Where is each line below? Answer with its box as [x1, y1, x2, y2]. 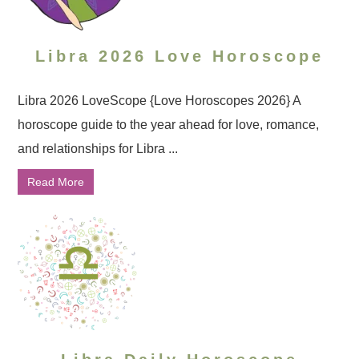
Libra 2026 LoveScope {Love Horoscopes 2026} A [18, 94, 301, 107]
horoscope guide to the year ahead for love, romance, [18, 118, 320, 131]
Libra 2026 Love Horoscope [35, 47, 324, 65]
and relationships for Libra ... [18, 142, 179, 155]
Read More [27, 175, 85, 188]
